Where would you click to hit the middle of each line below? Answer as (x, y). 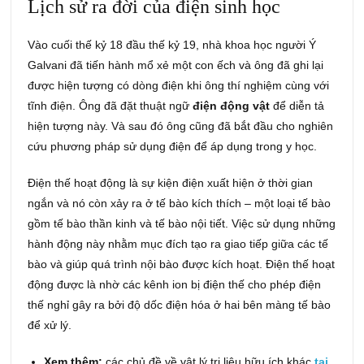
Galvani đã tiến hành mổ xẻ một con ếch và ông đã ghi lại (176, 65)
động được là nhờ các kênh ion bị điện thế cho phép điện (175, 284)
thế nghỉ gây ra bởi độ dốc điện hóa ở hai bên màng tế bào (180, 304)
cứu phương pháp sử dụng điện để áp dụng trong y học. (173, 146)
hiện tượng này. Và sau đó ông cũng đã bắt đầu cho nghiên (181, 126)
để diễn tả (299, 105)
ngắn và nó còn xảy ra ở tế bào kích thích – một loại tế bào (180, 203)
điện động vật (233, 105)
